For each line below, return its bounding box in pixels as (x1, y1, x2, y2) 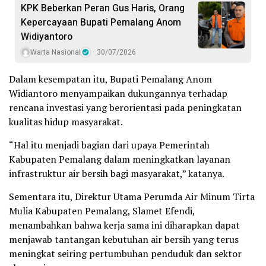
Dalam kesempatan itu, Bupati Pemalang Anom (9, 72, 212, 85)
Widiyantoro (21, 29, 72, 44)
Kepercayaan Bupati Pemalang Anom (21, 15, 181, 30)
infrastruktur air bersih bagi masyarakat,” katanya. (9, 166, 224, 180)
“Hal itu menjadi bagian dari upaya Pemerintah (9, 138, 210, 151)
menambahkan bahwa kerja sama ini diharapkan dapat (9, 218, 240, 232)
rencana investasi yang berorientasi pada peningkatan (9, 100, 242, 114)
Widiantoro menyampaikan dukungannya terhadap (9, 86, 227, 100)
